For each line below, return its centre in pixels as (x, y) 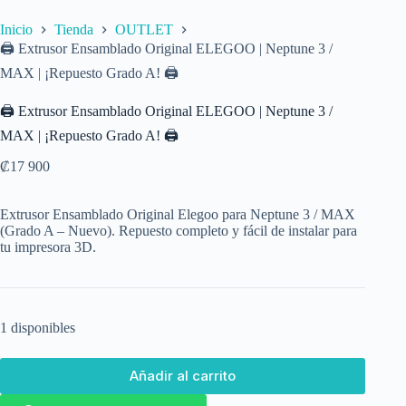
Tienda (74, 29)
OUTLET (144, 29)
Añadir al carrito (183, 376)
